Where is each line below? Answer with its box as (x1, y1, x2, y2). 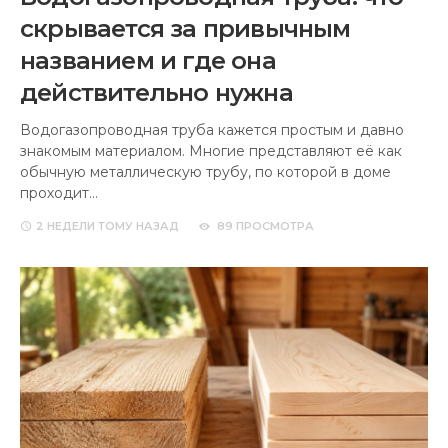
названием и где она (20, 46, 276, 76)
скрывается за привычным (20, 14, 351, 44)
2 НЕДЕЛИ (36, 219, 95, 234)
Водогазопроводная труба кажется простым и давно (20, 121, 404, 140)
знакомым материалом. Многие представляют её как (20, 142, 402, 161)
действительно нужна (20, 78, 293, 108)
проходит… (20, 184, 98, 203)
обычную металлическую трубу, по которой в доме (20, 163, 391, 182)
